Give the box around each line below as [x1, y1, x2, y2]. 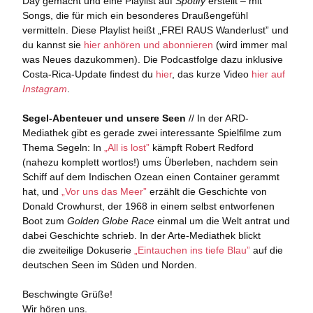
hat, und [22, 186, 61, 197]
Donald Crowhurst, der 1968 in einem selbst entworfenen [22, 201, 275, 212]
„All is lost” [103, 142, 150, 153]
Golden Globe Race [66, 215, 154, 226]
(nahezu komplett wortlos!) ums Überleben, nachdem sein [22, 156, 278, 168]
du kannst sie [22, 39, 84, 50]
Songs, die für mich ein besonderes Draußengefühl [22, 10, 248, 21]
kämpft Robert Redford [149, 142, 254, 153]
